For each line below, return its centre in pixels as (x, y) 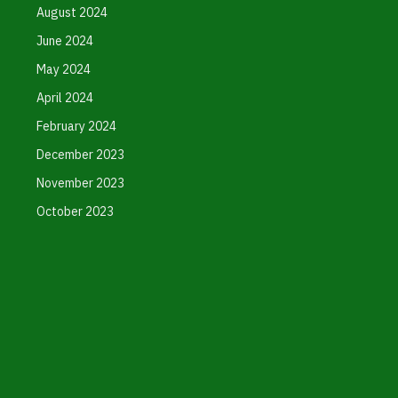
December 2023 (80, 155)
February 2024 (76, 126)
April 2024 (64, 98)
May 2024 (63, 69)
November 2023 (80, 183)
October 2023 (75, 211)
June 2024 (64, 41)
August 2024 (72, 12)
